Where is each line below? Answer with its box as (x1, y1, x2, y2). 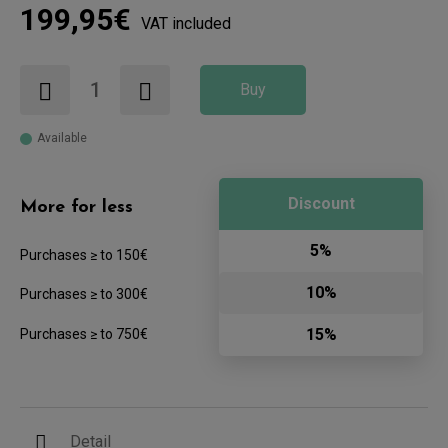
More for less (20, 198, 133, 218)
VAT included (141, 14, 231, 34)
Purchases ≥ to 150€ (20, 247, 148, 264)
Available (37, 131, 87, 146)
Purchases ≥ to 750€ (20, 326, 148, 343)
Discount (287, 194, 355, 214)
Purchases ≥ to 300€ (20, 286, 148, 303)
